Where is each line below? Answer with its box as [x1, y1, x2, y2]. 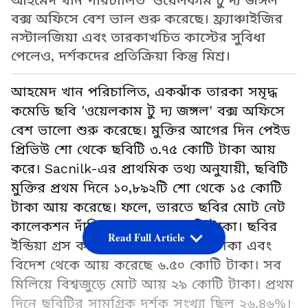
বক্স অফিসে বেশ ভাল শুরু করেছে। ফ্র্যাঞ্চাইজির [11, 11, 283, 27]
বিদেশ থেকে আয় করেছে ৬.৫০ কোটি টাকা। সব [11, 257, 281, 274]
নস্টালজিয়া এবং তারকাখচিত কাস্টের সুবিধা [11, 30, 265, 46]
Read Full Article [107, 230, 185, 245]
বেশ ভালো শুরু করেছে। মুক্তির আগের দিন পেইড [11, 122, 290, 139]
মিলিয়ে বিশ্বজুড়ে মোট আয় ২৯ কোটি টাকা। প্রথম [11, 276, 294, 293]
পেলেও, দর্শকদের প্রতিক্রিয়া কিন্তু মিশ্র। [11, 48, 230, 65]
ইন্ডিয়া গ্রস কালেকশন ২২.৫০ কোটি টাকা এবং [11, 238, 272, 254]
